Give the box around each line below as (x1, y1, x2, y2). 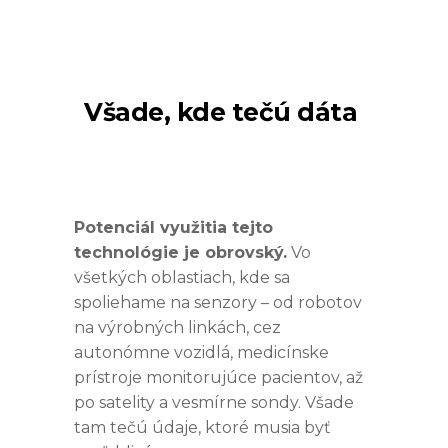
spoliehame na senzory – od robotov (74, 292, 362, 312)
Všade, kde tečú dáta (84, 96, 358, 127)
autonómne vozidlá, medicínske (74, 342, 329, 362)
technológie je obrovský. (74, 242, 287, 262)
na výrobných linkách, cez (74, 317, 281, 337)
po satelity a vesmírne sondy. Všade (74, 392, 354, 412)
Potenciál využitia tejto (74, 217, 273, 237)
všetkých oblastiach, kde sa (74, 267, 290, 287)
